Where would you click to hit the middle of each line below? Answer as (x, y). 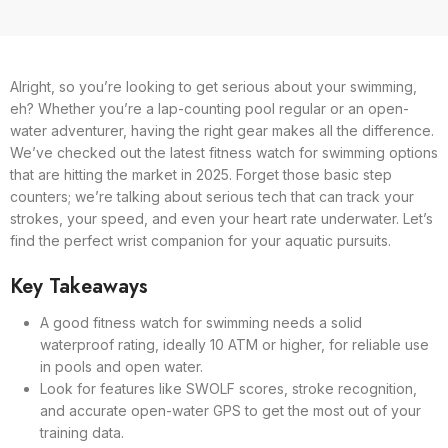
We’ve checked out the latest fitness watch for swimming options (224, 152)
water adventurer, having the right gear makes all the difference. (222, 130)
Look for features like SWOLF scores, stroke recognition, (228, 388)
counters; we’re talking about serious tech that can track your (212, 196)
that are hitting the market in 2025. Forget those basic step (201, 174)
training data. (82, 432)
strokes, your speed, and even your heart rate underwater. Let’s (221, 218)
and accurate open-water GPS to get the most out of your (230, 410)
